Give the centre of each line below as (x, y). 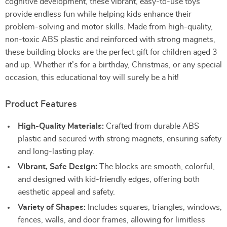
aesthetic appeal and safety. (66, 192)
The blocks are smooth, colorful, (156, 167)
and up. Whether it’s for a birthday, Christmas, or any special (113, 65)
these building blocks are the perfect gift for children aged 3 (111, 52)
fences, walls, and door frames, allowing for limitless (111, 220)
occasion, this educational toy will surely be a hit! (92, 78)
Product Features (41, 104)
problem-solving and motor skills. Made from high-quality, (109, 27)
